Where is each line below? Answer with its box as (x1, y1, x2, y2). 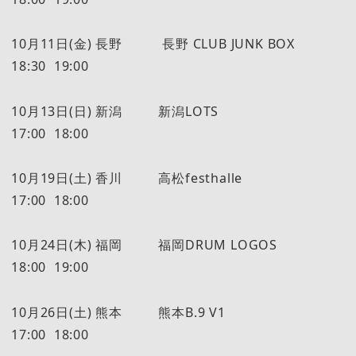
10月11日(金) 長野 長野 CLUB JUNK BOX (11, 35, 337, 53)
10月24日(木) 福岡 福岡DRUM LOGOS (11, 236, 335, 254)
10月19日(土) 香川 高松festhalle (11, 169, 327, 188)
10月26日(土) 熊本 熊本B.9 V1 (11, 303, 325, 321)
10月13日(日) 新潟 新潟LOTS (11, 102, 326, 120)
